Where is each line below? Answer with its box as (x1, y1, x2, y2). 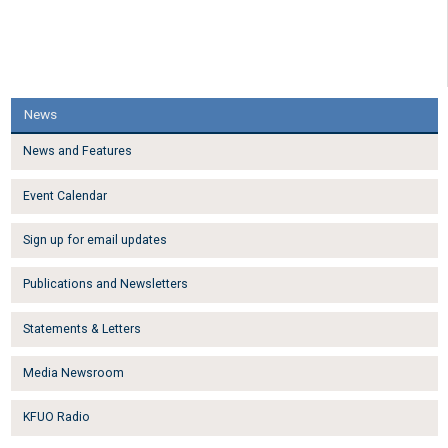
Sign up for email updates (22, 233, 167, 248)
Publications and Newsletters (22, 277, 188, 292)
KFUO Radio (22, 410, 90, 425)
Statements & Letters (22, 321, 141, 336)
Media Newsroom (22, 366, 124, 381)
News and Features (22, 144, 132, 159)
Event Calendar (22, 188, 107, 203)
